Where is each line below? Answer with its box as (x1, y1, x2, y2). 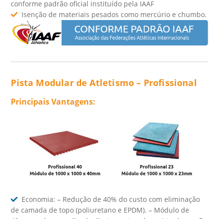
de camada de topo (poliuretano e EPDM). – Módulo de (11, 205, 190, 215)
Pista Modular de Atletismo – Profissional (11, 76, 197, 88)
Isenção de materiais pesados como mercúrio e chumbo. (22, 9, 207, 19)
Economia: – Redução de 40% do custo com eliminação (22, 195, 200, 204)
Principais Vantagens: (11, 96, 96, 107)
